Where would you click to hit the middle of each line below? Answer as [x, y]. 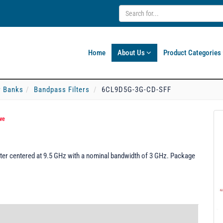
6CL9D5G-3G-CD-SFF [136, 90]
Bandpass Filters [62, 90]
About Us [132, 53]
